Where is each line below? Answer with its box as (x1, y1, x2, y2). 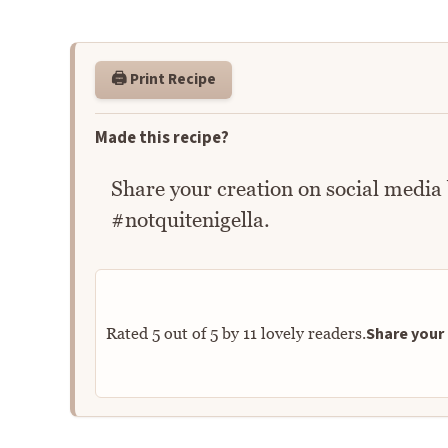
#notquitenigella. (110, 206, 270, 232)
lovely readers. (256, 324, 366, 343)
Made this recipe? (94, 125, 229, 150)
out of (159, 324, 210, 343)
